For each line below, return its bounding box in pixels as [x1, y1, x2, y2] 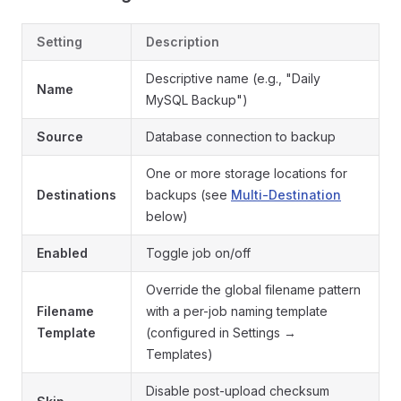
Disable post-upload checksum [146, 383, 329, 398]
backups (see [146, 187, 231, 202]
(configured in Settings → [146, 325, 296, 340]
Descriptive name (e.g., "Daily [146, 71, 320, 86]
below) [146, 209, 188, 224]
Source [37, 129, 83, 144]
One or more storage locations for [146, 166, 347, 181]
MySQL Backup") [146, 92, 248, 107]
